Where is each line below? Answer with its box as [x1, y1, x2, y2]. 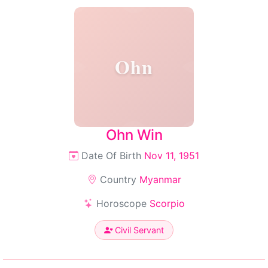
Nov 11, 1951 [144, 150, 199, 162]
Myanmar [139, 173, 181, 185]
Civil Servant [112, 225, 164, 235]
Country [96, 173, 139, 185]
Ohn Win [105, 126, 163, 144]
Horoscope [93, 197, 150, 209]
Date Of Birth [78, 150, 144, 162]
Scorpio [149, 197, 185, 209]
